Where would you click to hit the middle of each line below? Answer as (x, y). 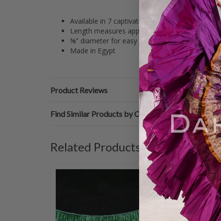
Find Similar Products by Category (108, 114)
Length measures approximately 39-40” (133, 31)
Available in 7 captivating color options (131, 21)
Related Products (95, 147)
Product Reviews (79, 90)
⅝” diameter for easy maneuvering (125, 41)
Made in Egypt (93, 51)
